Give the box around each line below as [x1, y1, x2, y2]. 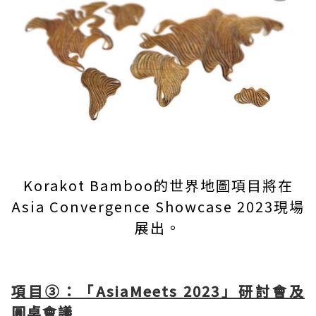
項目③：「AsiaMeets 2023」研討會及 [11, 281, 305, 302]
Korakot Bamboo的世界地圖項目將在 [23, 175, 293, 196]
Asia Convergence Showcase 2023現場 [11, 196, 305, 217]
